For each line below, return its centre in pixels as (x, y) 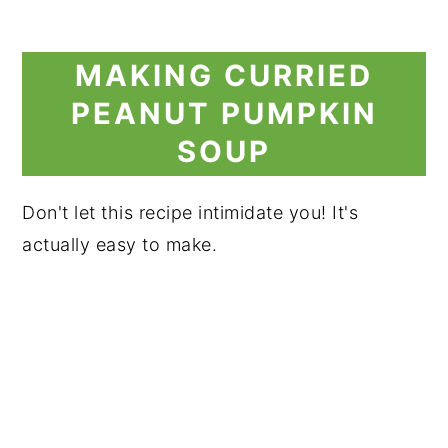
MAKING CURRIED (224, 75)
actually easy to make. (120, 244)
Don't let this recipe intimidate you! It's (190, 212)
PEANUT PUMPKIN (224, 113)
